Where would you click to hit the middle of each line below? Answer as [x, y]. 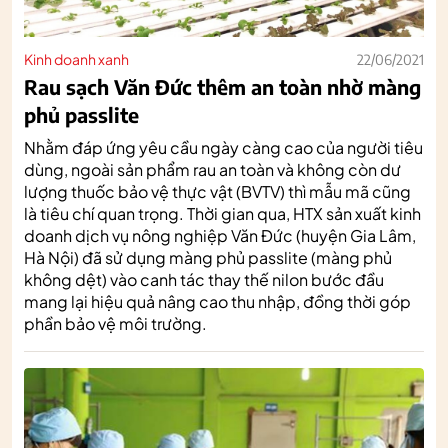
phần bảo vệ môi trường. [115, 323]
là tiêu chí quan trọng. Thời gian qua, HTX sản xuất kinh [222, 213]
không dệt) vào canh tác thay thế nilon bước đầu [204, 279]
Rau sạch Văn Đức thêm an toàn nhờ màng [222, 86]
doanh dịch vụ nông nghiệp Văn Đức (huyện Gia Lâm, [220, 235]
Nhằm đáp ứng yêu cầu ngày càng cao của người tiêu [223, 147]
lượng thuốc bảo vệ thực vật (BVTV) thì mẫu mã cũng [217, 191]
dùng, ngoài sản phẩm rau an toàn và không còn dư [212, 169]
